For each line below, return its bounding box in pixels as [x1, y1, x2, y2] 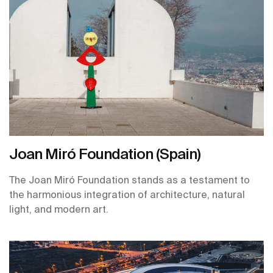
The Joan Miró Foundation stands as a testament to [9, 174, 250, 186]
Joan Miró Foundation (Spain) [9, 146, 200, 163]
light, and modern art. [9, 204, 108, 215]
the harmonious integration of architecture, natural [9, 189, 245, 200]
